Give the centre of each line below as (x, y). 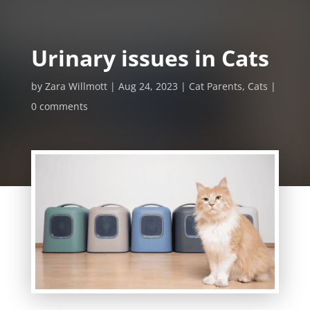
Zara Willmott (76, 86)
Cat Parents (215, 86)
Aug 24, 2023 (148, 86)
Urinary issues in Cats (150, 58)
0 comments (59, 107)
